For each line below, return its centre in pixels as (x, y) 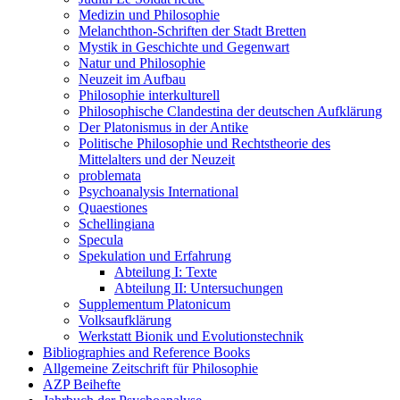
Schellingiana (117, 223)
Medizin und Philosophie (149, 14)
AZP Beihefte (82, 384)
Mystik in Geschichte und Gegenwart (184, 46)
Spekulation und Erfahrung (155, 255)
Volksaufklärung (125, 320)
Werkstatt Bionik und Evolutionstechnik (191, 336)
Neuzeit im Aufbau (132, 79)
